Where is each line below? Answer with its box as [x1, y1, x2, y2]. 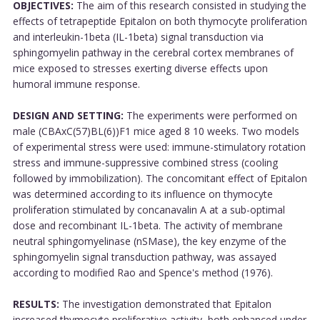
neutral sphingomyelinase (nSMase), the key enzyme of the [12, 234, 286, 248]
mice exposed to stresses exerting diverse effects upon [12, 61, 268, 75]
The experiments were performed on [123, 108, 297, 122]
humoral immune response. [12, 76, 140, 91]
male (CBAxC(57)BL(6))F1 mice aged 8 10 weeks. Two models [12, 124, 299, 138]
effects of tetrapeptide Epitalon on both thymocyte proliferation [12, 14, 307, 28]
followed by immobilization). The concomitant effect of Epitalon [12, 171, 307, 185]
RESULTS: [12, 296, 59, 311]
